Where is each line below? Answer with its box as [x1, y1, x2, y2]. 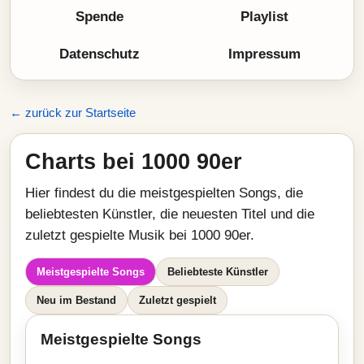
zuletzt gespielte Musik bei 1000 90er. [25, 227, 254, 243]
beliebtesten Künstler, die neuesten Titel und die [25, 206, 314, 222]
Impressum [228, 46, 301, 62]
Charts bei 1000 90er [25, 149, 242, 174]
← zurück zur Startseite [10, 106, 136, 119]
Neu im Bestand [37, 294, 116, 306]
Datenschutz [59, 46, 140, 62]
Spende [76, 9, 123, 24]
